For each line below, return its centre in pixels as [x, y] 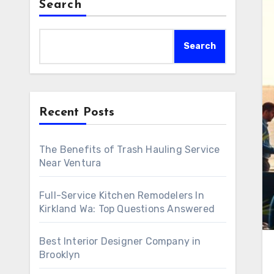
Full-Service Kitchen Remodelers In [122, 195]
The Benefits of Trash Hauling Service [130, 150]
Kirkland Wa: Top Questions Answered [127, 209]
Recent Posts [77, 113]
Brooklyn [60, 255]
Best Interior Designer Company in [120, 241]
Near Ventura [70, 163]
